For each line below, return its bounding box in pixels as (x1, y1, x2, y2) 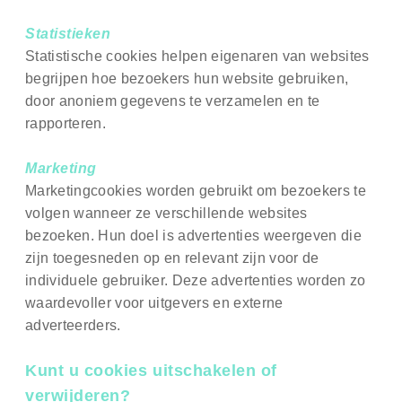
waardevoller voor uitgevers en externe (25, 295, 284, 311)
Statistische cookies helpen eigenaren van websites (25, 48, 370, 65)
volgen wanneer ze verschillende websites (25, 205, 308, 222)
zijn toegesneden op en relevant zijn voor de (25, 250, 319, 267)
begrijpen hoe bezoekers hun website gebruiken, (25, 71, 349, 87)
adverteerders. (25, 318, 121, 334)
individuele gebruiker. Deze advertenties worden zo (25, 273, 366, 289)
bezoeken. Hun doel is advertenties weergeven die (25, 228, 363, 244)
